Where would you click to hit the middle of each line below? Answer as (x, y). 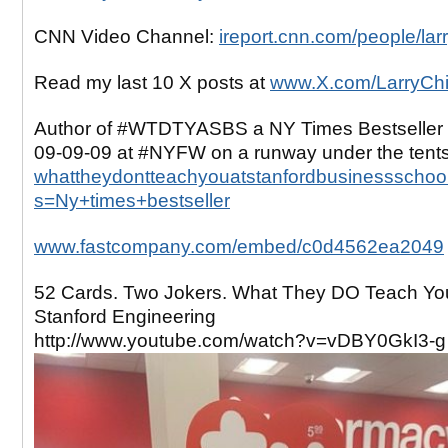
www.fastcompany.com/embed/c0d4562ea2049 (239, 246)
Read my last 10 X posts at (152, 83)
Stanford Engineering (125, 316)
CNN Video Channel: (126, 37)
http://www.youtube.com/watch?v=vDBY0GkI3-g (240, 340)
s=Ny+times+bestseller (132, 201)
